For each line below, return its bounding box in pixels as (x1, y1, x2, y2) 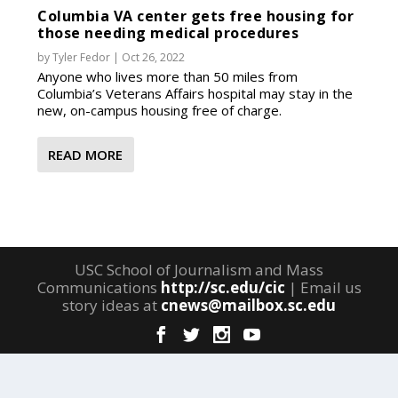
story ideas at (62, 294, 161, 315)
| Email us (284, 276, 362, 298)
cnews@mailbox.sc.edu (161, 294, 336, 315)
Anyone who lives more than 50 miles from (37, 67, 298, 85)
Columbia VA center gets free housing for (37, 5, 354, 26)
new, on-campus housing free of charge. (37, 100, 283, 119)
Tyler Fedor (52, 49, 111, 65)
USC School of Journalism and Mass (75, 259, 323, 280)
